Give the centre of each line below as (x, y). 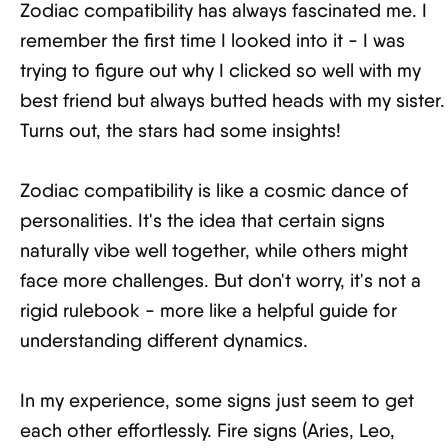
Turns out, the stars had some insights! (180, 130)
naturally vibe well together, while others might (214, 250)
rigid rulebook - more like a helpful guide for (208, 310)
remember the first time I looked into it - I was (212, 40)
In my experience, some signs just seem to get (217, 400)
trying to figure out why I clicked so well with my (220, 70)
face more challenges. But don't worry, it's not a (220, 280)
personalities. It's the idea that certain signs (202, 220)
